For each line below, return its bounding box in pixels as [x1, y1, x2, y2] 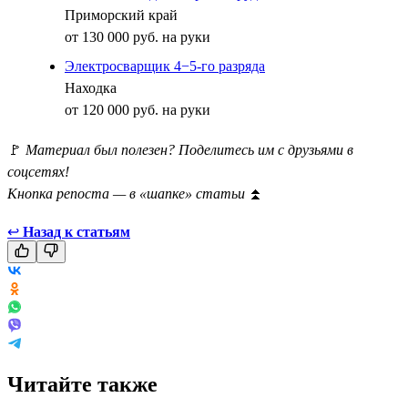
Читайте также [7, 372, 158, 396]
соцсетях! [7, 163, 69, 179]
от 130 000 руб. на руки [65, 28, 210, 45]
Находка [65, 79, 117, 96]
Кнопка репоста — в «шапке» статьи [7, 185, 249, 201]
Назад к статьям [23, 223, 130, 240]
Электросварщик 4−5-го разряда [65, 57, 265, 74]
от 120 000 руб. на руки [65, 101, 210, 117]
